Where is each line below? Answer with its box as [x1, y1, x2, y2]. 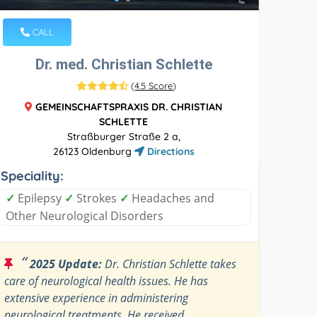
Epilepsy [15, 190, 65, 206]
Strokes [74, 190, 120, 206]
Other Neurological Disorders [6, 207, 164, 224]
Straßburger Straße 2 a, [67, 129, 180, 143]
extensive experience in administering [4, 289, 189, 306]
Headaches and [129, 190, 215, 206]
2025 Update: [30, 255, 103, 272]
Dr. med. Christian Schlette [35, 55, 212, 73]
